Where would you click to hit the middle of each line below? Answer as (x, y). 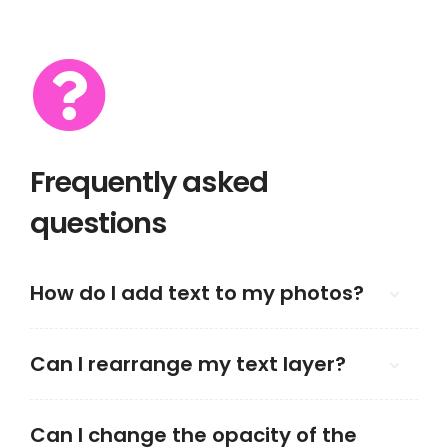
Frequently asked (149, 182)
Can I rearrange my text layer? (188, 364)
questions (98, 223)
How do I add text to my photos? (197, 293)
